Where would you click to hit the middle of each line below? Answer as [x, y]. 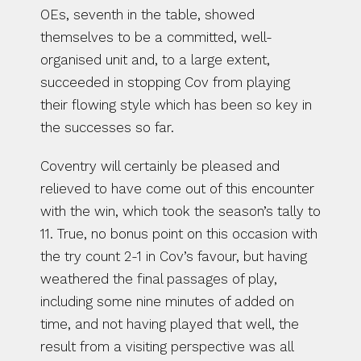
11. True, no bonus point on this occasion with [179, 234]
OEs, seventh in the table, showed [147, 15]
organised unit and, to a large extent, [155, 60]
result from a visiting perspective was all [167, 346]
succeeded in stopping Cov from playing [165, 82]
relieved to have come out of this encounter [177, 189]
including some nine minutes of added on [167, 301]
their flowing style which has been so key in [176, 105]
